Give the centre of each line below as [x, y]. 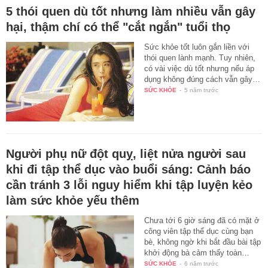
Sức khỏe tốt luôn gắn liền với [197, 47]
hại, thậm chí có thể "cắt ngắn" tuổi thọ [118, 27]
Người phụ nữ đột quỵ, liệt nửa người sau [126, 154]
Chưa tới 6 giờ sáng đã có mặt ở [202, 221]
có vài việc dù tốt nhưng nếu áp [200, 68]
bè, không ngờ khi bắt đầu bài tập [203, 242]
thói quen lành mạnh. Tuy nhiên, [200, 57]
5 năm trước [202, 90]
